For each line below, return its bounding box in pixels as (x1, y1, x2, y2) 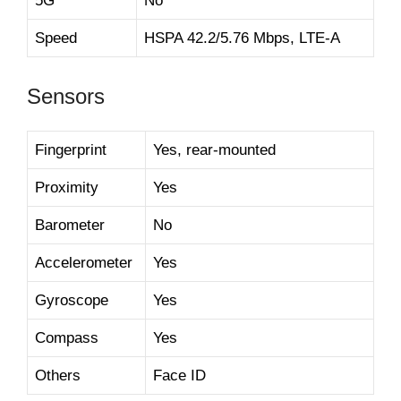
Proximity (35, 178, 98, 196)
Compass (35, 328, 98, 346)
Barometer (35, 216, 105, 234)
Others (35, 366, 81, 384)
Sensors (27, 83, 105, 108)
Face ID (153, 366, 206, 384)
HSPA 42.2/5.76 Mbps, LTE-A (144, 30, 340, 47)
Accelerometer (35, 253, 132, 271)
